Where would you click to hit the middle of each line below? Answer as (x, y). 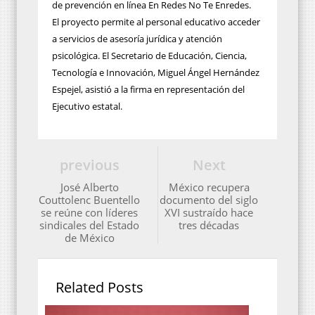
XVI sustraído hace (209, 212)
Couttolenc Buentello (89, 199)
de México (89, 237)
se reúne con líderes (89, 212)
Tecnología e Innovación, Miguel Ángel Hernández (156, 72)
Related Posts (99, 287)
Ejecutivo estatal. (87, 106)
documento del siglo (209, 199)
